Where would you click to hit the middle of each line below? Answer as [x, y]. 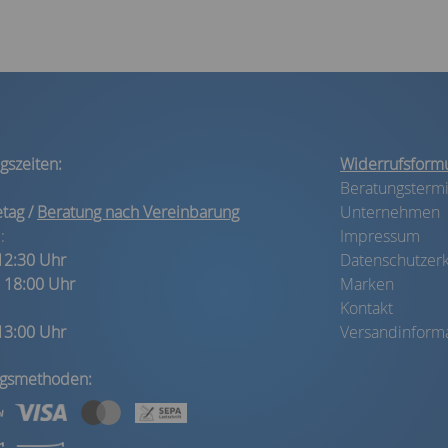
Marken [367, 284]
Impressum [380, 236]
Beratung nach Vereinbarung [138, 212]
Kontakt [366, 308]
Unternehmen [390, 212]
